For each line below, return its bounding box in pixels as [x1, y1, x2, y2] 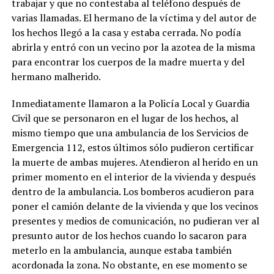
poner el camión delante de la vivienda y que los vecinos [11, 199, 258, 213]
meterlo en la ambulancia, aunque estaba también [11, 243, 232, 257]
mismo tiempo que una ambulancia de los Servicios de [11, 126, 248, 140]
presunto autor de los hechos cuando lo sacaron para [11, 229, 246, 243]
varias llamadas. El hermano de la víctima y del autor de [11, 11, 256, 25]
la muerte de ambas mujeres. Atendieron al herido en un [11, 155, 258, 169]
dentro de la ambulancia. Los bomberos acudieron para [11, 185, 254, 199]
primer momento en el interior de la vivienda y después [11, 170, 256, 184]
